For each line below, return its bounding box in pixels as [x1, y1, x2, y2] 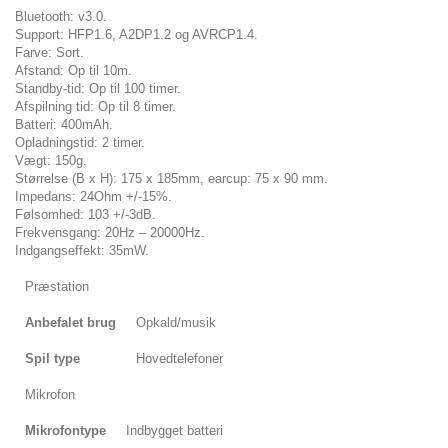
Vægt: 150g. [15, 152, 87, 168]
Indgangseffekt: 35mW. [15, 242, 149, 258]
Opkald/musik [136, 314, 216, 330]
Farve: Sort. [15, 44, 84, 60]
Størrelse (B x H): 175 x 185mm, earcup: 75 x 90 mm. [15, 170, 328, 186]
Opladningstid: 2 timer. [15, 134, 145, 150]
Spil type [25, 350, 80, 366]
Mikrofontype [25, 422, 106, 438]
